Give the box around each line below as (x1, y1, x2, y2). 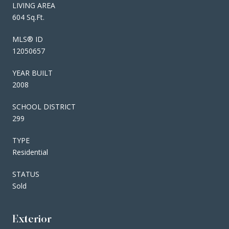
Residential (12, 147, 48, 157)
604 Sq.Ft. (12, 12, 44, 22)
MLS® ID (12, 34, 43, 44)
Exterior (12, 212, 52, 225)
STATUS (12, 169, 39, 179)
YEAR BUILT (12, 67, 53, 78)
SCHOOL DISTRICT (12, 101, 76, 111)
